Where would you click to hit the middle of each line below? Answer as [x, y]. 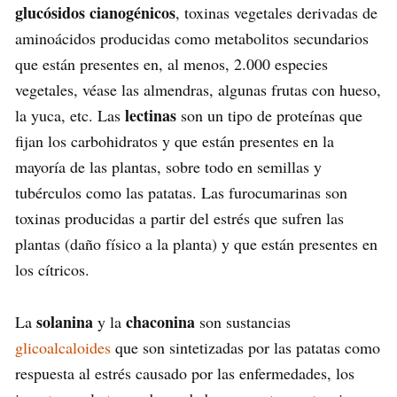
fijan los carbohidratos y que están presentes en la [175, 140]
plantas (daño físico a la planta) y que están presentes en [196, 243]
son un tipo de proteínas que [269, 115]
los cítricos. [52, 269]
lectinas [151, 115]
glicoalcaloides [63, 347]
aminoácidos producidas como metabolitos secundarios [192, 38]
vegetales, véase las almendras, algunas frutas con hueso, [198, 89]
